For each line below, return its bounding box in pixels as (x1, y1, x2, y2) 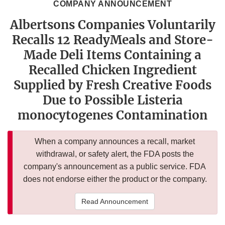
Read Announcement (81, 197, 148, 206)
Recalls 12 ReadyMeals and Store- (12, 32, 213, 48)
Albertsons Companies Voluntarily (10, 17, 215, 33)
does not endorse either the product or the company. (23, 175, 207, 184)
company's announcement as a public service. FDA (24, 162, 206, 171)
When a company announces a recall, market (35, 137, 195, 146)
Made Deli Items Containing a (24, 47, 201, 63)
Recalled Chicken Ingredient (28, 62, 197, 78)
